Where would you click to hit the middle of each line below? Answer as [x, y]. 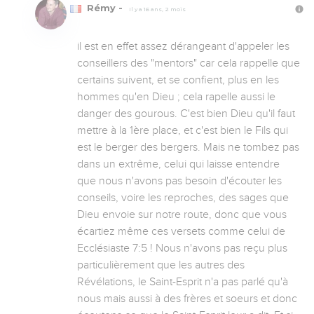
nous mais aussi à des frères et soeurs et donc [187, 298]
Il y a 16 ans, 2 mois [157, 9]
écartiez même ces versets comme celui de [181, 231]
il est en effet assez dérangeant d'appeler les [183, 46]
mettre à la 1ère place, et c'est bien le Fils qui [183, 130]
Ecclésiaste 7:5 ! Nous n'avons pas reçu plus [182, 248]
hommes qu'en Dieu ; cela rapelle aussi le [176, 96]
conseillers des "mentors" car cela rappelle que [189, 63]
